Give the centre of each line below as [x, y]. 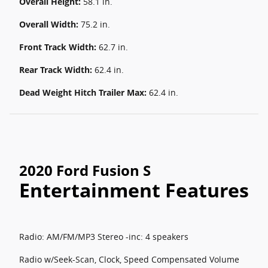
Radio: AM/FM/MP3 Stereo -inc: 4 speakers [104, 237]
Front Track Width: [59, 47]
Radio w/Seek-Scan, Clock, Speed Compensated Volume [129, 259]
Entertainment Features [134, 190]
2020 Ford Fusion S [85, 170]
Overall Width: [50, 24]
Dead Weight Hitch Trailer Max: [84, 92]
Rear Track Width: [57, 70]
